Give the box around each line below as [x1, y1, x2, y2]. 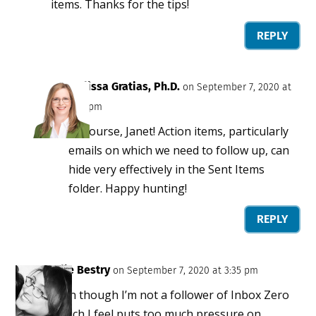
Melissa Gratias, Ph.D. [68, 79, 181, 93]
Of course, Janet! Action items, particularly [68, 123, 289, 139]
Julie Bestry [51, 263, 111, 277]
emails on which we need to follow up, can [68, 142, 290, 158]
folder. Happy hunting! [68, 180, 188, 196]
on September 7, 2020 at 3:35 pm [113, 265, 259, 277]
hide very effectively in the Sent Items [68, 161, 265, 177]
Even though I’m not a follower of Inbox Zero [51, 287, 290, 303]
